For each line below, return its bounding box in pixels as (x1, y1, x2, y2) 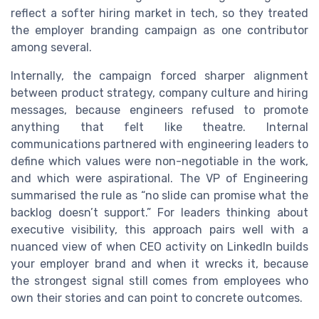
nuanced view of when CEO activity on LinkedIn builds (11, 239, 308, 253)
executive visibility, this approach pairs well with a (11, 222, 308, 236)
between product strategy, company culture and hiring (11, 85, 308, 100)
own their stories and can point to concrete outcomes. (11, 291, 303, 305)
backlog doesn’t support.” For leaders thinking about (11, 205, 308, 219)
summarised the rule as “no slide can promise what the (11, 188, 308, 202)
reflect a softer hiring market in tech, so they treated (11, 6, 308, 20)
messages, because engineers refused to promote (11, 103, 308, 117)
